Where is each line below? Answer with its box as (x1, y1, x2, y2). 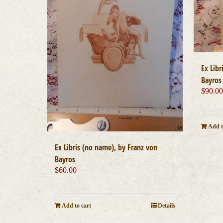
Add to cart (62, 202, 92, 209)
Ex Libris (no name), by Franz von (55, 142, 158, 153)
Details (158, 202, 176, 209)
